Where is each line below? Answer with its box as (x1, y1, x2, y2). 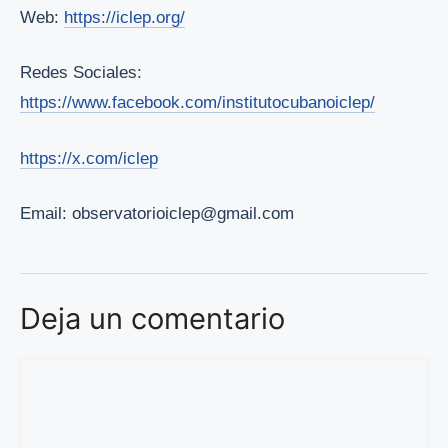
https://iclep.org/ (64, 7, 185, 27)
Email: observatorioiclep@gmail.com (20, 204, 299, 224)
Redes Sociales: (20, 63, 142, 83)
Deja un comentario (20, 301, 285, 337)
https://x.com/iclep (20, 148, 158, 168)
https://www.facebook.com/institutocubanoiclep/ (20, 93, 375, 113)
